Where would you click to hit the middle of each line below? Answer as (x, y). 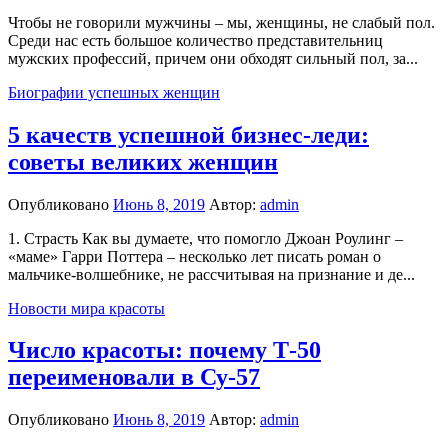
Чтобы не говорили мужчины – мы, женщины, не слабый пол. (221, 22)
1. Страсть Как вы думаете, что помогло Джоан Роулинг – (205, 238)
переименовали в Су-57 (134, 377)
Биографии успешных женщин (114, 92)
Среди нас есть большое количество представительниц (195, 40)
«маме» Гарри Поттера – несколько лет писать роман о (194, 256)
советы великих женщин (143, 161)
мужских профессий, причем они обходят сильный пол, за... (213, 58)
